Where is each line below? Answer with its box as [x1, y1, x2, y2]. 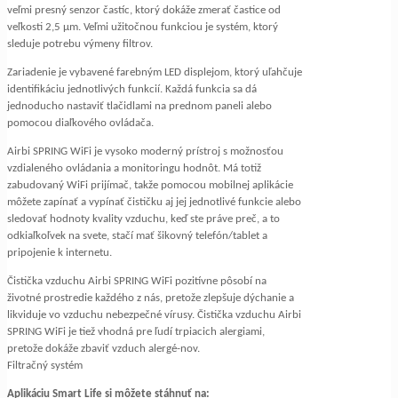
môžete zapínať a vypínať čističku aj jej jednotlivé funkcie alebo [7, 196, 301, 209]
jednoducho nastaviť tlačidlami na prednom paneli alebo [7, 100, 272, 113]
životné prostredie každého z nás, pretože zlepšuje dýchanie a [7, 292, 294, 305]
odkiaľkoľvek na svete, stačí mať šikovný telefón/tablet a [7, 230, 267, 243]
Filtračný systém [7, 360, 83, 372]
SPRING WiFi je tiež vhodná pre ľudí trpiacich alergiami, [7, 326, 265, 338]
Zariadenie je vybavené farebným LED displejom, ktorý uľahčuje [7, 67, 302, 79]
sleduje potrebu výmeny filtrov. [7, 38, 153, 51]
